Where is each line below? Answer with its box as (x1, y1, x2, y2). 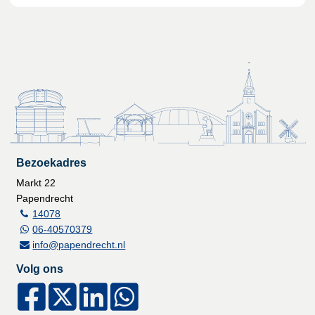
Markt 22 (16, 176, 56, 188)
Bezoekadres (16, 155, 87, 169)
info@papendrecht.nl (32, 238, 126, 250)
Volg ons (16, 262, 64, 275)
